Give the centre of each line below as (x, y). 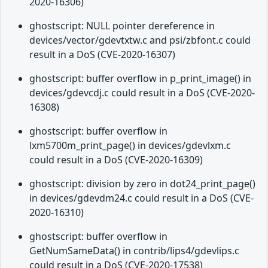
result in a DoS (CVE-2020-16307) (102, 55)
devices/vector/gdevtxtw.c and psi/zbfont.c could (140, 40)
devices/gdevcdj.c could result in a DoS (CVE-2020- (142, 93)
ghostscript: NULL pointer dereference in (122, 26)
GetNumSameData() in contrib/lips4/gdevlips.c (134, 251)
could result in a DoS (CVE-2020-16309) (116, 160)
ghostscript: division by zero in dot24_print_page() (142, 184)
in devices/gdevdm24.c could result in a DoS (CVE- (141, 198)
